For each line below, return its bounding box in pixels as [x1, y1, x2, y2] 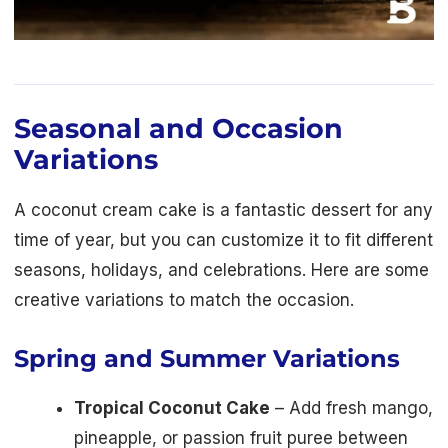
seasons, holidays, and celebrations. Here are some [14, 260, 429, 281]
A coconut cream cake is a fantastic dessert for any [14, 200, 433, 221]
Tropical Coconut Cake [74, 398, 270, 419]
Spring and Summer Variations [14, 344, 400, 374]
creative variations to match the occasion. [14, 290, 354, 311]
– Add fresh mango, [270, 398, 433, 419]
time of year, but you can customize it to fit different [14, 230, 433, 251]
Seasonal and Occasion [14, 112, 343, 146]
